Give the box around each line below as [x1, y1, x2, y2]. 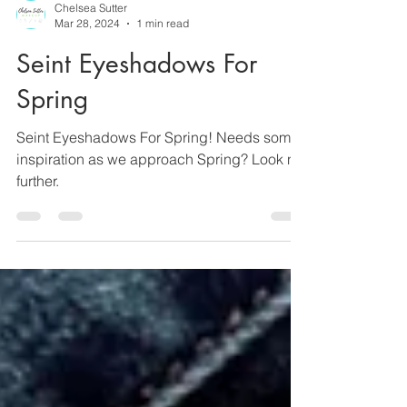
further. [16, 217, 59, 235]
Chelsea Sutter [55, 46, 127, 60]
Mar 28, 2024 [55, 62, 120, 75]
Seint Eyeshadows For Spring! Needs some [16, 174, 299, 192]
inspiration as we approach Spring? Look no [16, 195, 303, 213]
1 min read [136, 62, 189, 75]
